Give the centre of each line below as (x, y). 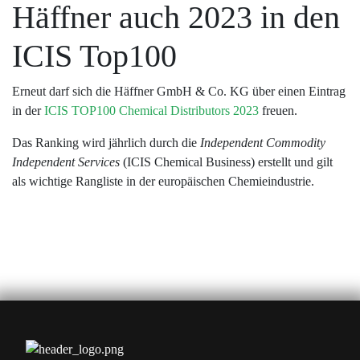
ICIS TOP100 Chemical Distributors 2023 (151, 110)
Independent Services (66, 162)
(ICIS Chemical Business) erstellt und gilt (226, 162)
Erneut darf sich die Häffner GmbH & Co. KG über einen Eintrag (179, 91)
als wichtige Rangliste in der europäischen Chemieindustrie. (163, 181)
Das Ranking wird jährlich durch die (106, 143)
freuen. (278, 110)
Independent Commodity (263, 143)
